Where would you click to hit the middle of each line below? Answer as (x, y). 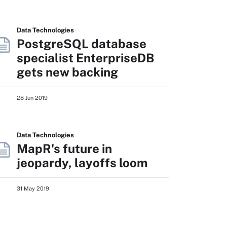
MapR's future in (64, 148)
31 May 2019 (33, 188)
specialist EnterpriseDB (85, 58)
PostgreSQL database (82, 44)
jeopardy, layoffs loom (82, 163)
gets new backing (67, 72)
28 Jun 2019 (32, 98)
